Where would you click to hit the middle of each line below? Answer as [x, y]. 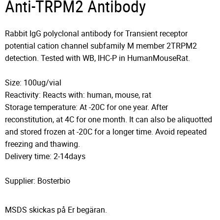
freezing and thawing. [42, 144]
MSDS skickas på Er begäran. [56, 210]
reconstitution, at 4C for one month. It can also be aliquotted [109, 119]
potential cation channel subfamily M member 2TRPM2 [101, 45]
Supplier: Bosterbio [38, 180]
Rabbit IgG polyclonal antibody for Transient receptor [96, 33]
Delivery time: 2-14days [45, 156]
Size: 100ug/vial [33, 82]
